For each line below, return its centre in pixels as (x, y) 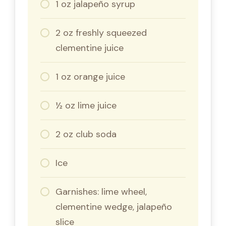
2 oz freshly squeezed (101, 33)
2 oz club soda (86, 134)
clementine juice (90, 48)
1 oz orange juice (90, 76)
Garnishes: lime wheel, (101, 191)
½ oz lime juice (86, 105)
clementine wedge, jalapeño (114, 207)
